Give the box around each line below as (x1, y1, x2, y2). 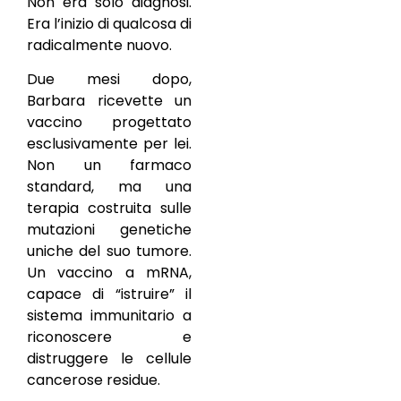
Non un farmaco (27, 155, 192, 176)
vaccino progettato (27, 112, 192, 133)
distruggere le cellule (27, 348, 192, 370)
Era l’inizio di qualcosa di (27, 13, 192, 34)
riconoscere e (27, 327, 192, 348)
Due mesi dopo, (27, 69, 192, 90)
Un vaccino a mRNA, (27, 262, 192, 284)
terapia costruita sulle (27, 198, 192, 219)
